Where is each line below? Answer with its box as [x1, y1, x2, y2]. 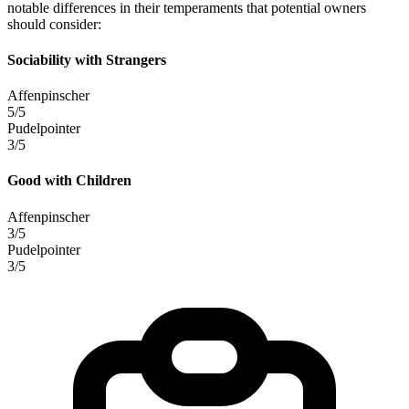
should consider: [7, 16, 101, 32]
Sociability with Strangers [7, 51, 166, 68]
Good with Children [7, 173, 131, 189]
